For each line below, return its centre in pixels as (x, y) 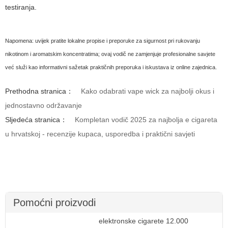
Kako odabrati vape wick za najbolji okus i (148, 91)
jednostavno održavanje (44, 105)
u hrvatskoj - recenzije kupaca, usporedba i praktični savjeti (100, 134)
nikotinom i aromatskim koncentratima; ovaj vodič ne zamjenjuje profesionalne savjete (110, 54)
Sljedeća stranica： (36, 119)
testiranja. (21, 7)
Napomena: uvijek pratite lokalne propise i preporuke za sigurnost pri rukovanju (103, 40)
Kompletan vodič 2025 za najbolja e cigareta (146, 119)
